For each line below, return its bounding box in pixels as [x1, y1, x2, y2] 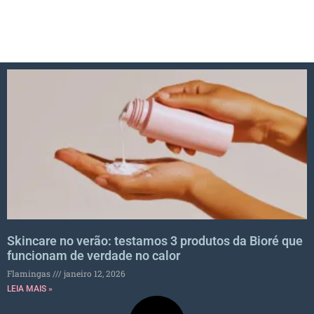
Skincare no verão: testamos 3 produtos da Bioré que [7, 233, 303, 248]
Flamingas [7, 268, 53, 279]
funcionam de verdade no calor [7, 248, 180, 263]
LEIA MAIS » [7, 284, 53, 294]
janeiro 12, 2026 [62, 268, 125, 279]
